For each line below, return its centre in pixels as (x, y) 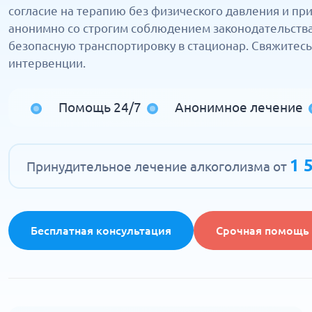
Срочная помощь (263, 231)
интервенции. (47, 63)
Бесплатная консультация (101, 231)
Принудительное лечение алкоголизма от (158, 167)
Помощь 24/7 (100, 107)
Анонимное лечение (239, 107)
